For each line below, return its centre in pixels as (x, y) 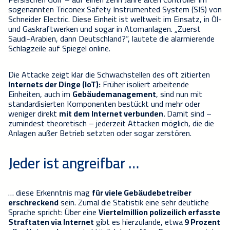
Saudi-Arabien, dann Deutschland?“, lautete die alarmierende (111, 38)
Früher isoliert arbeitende (145, 84)
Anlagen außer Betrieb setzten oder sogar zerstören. (100, 133)
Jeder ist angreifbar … (74, 163)
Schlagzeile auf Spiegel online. (59, 48)
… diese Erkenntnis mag (50, 192)
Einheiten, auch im (40, 94)
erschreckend (33, 202)
